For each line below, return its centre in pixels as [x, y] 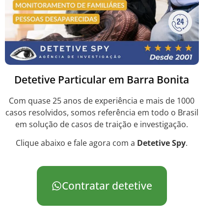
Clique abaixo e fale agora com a [77, 143]
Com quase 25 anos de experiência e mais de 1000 [102, 100]
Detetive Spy [162, 143]
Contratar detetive [107, 186]
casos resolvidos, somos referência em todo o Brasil [102, 112]
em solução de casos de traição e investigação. [102, 124]
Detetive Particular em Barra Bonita [102, 79]
